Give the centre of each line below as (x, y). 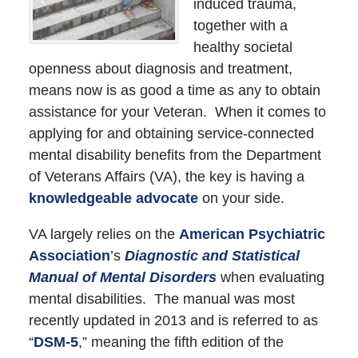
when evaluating (270, 278)
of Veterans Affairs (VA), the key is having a (166, 176)
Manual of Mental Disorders (122, 278)
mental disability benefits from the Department (175, 155)
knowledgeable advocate (113, 198)
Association (69, 256)
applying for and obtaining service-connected (171, 133)
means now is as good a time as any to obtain (174, 90)
